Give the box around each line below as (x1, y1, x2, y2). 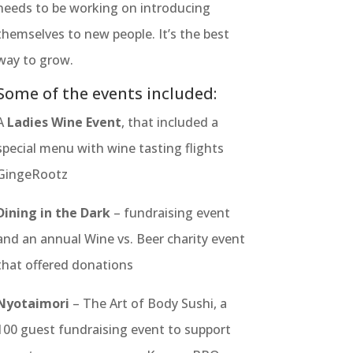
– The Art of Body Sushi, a (69, 295, 227, 313)
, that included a (121, 113, 218, 132)
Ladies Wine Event (6, 113, 121, 132)
